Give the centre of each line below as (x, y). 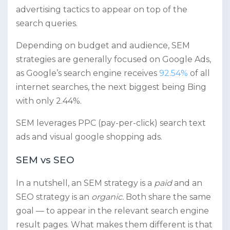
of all (199, 73)
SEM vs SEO (45, 160)
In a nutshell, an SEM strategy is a (85, 183)
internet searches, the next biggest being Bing (111, 87)
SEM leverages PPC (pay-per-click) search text (111, 123)
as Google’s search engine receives (88, 73)
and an (188, 183)
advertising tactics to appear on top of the (102, 10)
